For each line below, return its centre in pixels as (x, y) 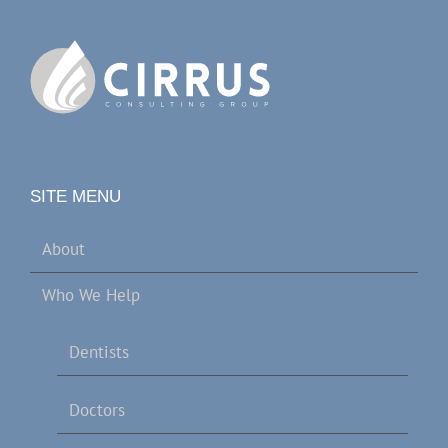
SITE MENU (75, 197)
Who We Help (91, 295)
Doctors (97, 410)
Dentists (99, 352)
